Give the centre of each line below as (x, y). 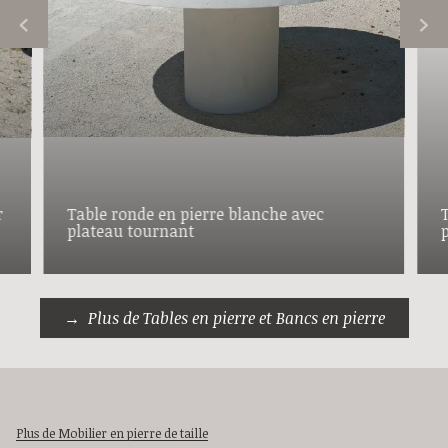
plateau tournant (131, 231)
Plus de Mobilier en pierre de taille (112, 433)
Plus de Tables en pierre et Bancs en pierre (236, 318)
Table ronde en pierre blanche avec (196, 214)
